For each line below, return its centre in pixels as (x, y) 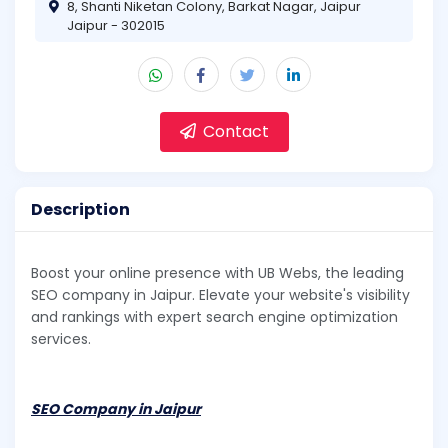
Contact (233, 131)
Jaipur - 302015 (116, 25)
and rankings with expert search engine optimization (214, 317)
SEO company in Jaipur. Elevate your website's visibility (220, 295)
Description (80, 209)
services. (61, 339)
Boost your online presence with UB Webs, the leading (217, 273)
